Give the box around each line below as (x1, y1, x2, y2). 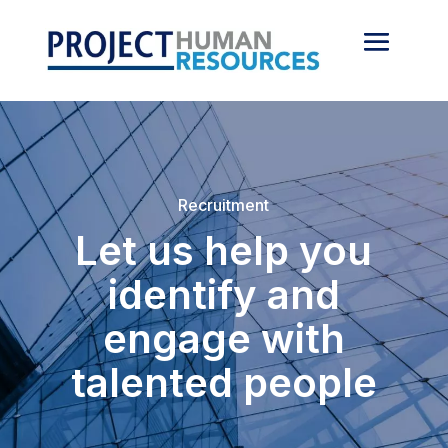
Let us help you (75, 226, 373, 275)
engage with (102, 314, 345, 363)
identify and (107, 270, 340, 319)
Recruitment (178, 195, 270, 215)
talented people (70, 358, 377, 407)
